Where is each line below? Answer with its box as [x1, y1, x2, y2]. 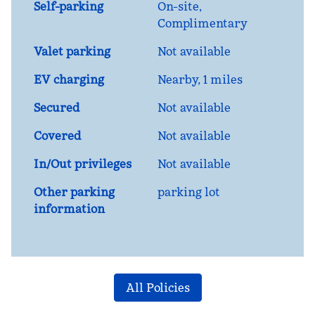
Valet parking [34, 44, 110, 58]
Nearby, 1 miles [157, 72, 243, 86]
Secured [34, 101, 80, 115]
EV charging [34, 72, 104, 86]
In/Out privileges [34, 157, 131, 171]
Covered [34, 129, 82, 143]
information [34, 202, 105, 216]
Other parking [34, 185, 115, 199]
